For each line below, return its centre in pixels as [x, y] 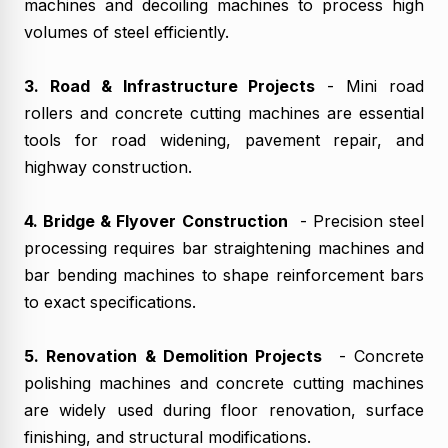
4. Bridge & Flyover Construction [156, 220]
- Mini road [370, 85]
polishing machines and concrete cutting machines [224, 382]
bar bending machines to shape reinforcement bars [224, 274]
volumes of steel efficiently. [126, 31]
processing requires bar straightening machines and [224, 247]
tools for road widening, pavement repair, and [224, 139]
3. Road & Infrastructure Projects [170, 85]
